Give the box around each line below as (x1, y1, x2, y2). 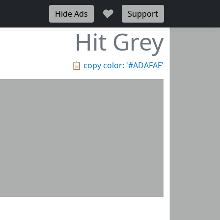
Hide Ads (55, 8, 88, 19)
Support (128, 8, 158, 19)
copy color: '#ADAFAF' (83, 60, 164, 71)
